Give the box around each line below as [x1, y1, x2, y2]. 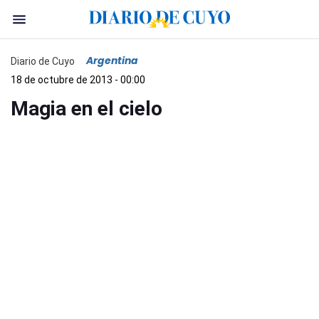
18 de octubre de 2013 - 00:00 [11, 74, 145, 85]
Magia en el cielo [11, 97, 162, 120]
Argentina [86, 53, 138, 68]
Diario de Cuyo [11, 55, 75, 67]
